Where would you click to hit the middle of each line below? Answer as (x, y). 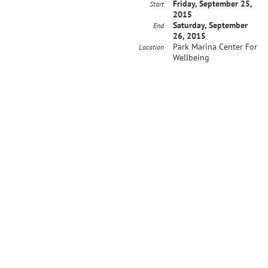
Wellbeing (191, 57)
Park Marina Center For (215, 47)
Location (151, 47)
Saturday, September (210, 25)
